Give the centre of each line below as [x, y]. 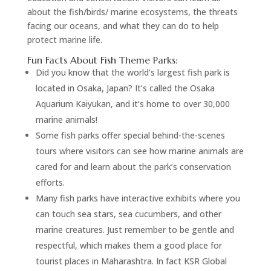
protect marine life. [64, 39]
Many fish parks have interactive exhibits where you [138, 198]
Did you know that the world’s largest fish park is [132, 72]
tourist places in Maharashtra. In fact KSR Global [131, 261]
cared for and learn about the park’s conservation [133, 166]
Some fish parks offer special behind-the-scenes [130, 135]
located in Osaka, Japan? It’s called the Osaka [125, 88]
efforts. [50, 182]
